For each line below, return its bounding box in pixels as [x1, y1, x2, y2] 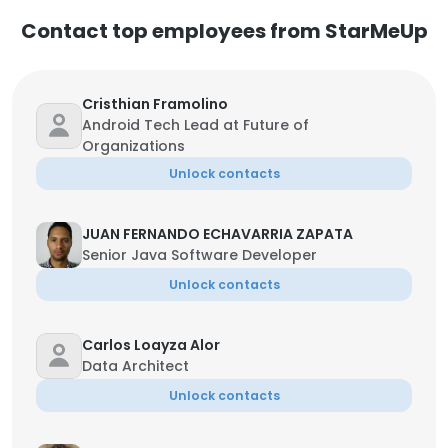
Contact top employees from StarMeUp [20, 17, 428, 45]
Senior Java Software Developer [82, 245, 317, 265]
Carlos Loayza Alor [82, 335, 220, 355]
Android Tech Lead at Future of [82, 115, 309, 135]
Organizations [82, 136, 185, 156]
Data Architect [82, 356, 189, 376]
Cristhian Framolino [82, 94, 228, 114]
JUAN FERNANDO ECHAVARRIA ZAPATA [82, 224, 353, 244]
